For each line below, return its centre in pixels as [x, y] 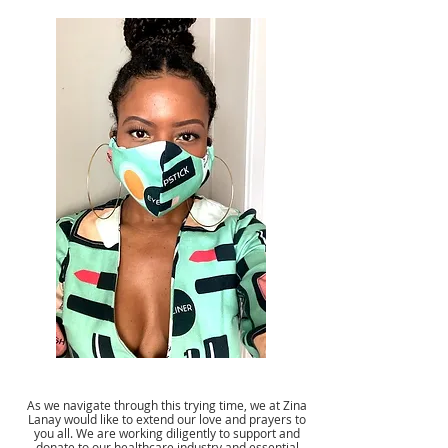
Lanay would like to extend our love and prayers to [167, 419]
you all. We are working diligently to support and [167, 433]
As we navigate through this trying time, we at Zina [167, 405]
